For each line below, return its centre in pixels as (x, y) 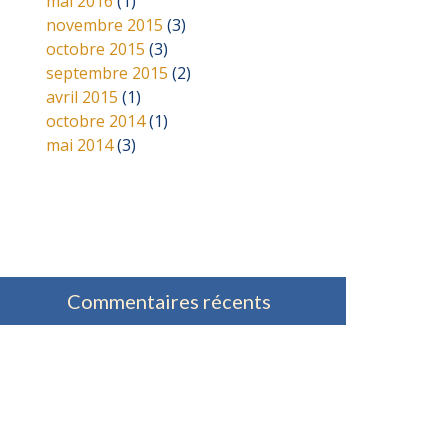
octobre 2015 (95, 49)
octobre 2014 (95, 121)
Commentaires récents (169, 301)
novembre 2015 (104, 25)
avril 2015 (82, 97)
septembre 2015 (107, 73)
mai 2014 (79, 145)
